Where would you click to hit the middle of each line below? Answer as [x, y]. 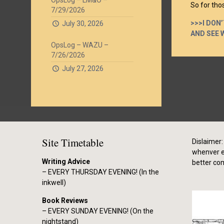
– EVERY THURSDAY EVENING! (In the [100, 172]
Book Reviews [65, 200]
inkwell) [54, 182]
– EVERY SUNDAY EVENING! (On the [98, 211]
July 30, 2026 [82, 23]
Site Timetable [73, 142]
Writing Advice [66, 161]
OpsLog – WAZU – [80, 45]
